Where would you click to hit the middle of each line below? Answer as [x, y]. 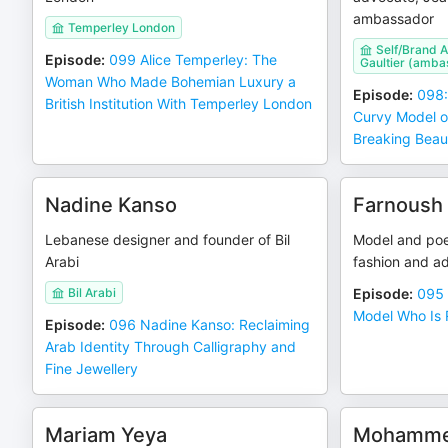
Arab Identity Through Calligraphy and [170, 346]
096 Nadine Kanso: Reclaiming [209, 324]
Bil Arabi [92, 292]
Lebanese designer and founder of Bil [167, 239]
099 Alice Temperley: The [193, 59]
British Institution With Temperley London [178, 103]
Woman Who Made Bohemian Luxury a [170, 81]
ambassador [393, 18]
